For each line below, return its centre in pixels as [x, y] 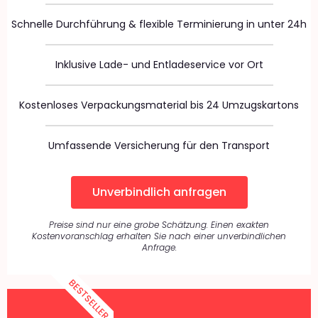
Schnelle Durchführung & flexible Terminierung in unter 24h [159, 24]
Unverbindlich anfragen [159, 192]
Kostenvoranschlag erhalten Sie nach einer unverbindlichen [159, 236]
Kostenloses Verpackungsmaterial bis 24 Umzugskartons [159, 105]
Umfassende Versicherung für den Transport [159, 145]
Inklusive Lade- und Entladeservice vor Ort [159, 64]
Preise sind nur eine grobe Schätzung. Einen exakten [159, 224]
